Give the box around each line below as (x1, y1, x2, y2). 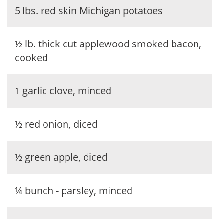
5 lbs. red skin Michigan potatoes (15, 4, 163, 17)
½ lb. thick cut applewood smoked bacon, (15, 37, 201, 50)
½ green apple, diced (15, 151, 108, 164)
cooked (15, 51, 48, 64)
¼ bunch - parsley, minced (15, 184, 132, 197)
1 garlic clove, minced (15, 84, 111, 97)
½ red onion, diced (15, 117, 98, 131)
